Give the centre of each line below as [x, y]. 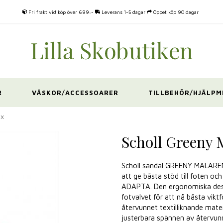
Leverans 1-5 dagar [123, 12]
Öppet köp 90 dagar [176, 12]
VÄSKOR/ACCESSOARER [75, 93]
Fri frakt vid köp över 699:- [61, 12]
